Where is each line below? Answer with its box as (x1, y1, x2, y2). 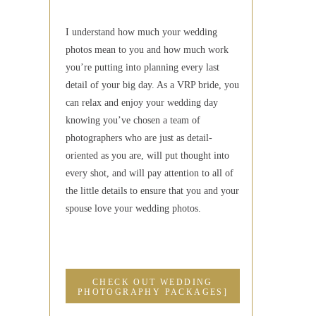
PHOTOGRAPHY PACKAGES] (77, 287, 229, 297)
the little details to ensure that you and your (66, 186, 239, 196)
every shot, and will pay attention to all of (66, 168, 233, 178)
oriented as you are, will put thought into (66, 150, 229, 161)
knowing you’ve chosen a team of (66, 115, 200, 126)
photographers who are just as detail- (66, 133, 212, 143)
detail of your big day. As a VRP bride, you (66, 80, 239, 90)
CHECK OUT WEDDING (92, 277, 213, 287)
